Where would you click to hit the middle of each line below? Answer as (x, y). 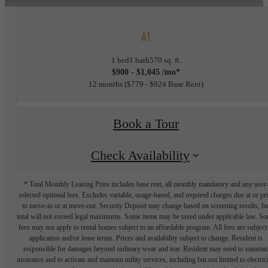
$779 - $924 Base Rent (164, 84)
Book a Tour (146, 124)
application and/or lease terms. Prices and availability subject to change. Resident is (146, 238)
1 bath (139, 60)
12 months (106, 84)
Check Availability (140, 156)
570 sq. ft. (165, 60)
